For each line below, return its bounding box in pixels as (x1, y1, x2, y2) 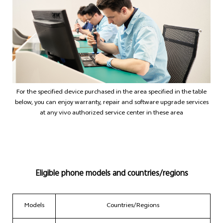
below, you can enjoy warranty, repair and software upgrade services (14, 98, 209, 109)
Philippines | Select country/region (64, 50, 175, 63)
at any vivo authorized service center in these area (40, 108, 183, 119)
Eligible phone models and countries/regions (35, 167, 188, 181)
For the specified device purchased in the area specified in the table (16, 87, 207, 99)
